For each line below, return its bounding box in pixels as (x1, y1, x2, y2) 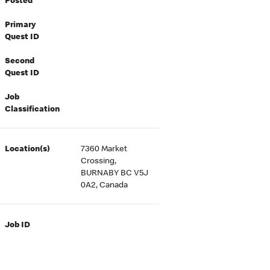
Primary (5, 21, 37, 30)
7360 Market (81, 145, 128, 154)
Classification (5, 105, 60, 114)
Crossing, (81, 157, 117, 166)
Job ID (5, 221, 31, 230)
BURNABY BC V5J (81, 169, 149, 178)
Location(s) (5, 145, 51, 154)
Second (5, 57, 35, 66)
